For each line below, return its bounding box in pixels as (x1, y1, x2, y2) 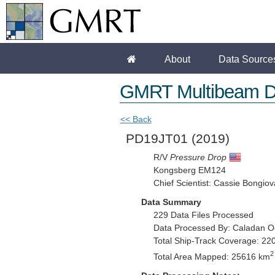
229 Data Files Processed (153, 211, 254, 220)
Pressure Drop (169, 153, 227, 162)
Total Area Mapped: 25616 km (153, 252, 270, 261)
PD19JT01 (125, 131, 192, 145)
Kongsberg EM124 (153, 166, 226, 175)
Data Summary (141, 197, 201, 207)
